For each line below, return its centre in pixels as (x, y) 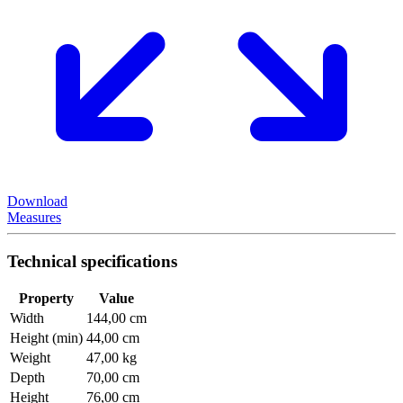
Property (46, 299)
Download (37, 201)
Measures (34, 217)
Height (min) (46, 338)
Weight (30, 358)
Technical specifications (92, 261)
